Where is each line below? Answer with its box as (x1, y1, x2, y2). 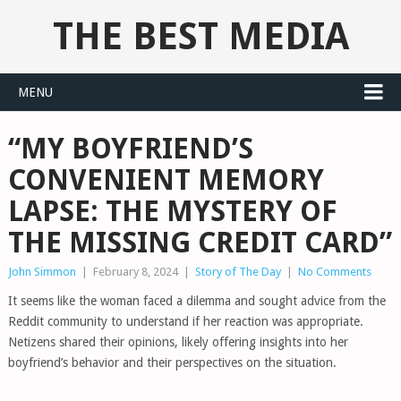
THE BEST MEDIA (52, 14, 349, 58)
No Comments (297, 265, 371, 278)
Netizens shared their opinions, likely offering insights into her (7, 335, 348, 349)
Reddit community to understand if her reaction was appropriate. (7, 314, 363, 328)
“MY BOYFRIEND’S (7, 132, 253, 166)
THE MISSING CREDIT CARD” (7, 226, 392, 260)
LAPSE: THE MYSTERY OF (7, 194, 337, 228)
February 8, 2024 (92, 265, 178, 278)
